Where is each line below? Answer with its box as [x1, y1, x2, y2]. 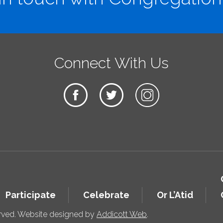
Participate [5, 190, 56, 200]
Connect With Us [54, 54, 169, 72]
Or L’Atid [157, 190, 193, 200]
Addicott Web [97, 210, 147, 219]
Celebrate [83, 190, 129, 200]
